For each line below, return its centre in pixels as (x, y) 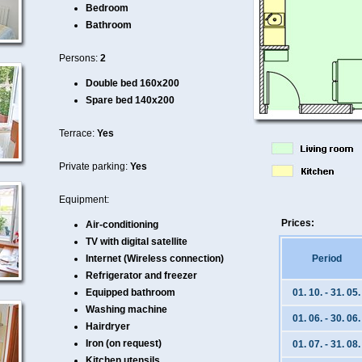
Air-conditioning (122, 225)
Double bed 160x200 (133, 83)
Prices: (298, 223)
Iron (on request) (124, 343)
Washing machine (126, 309)
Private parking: (93, 166)
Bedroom (107, 8)
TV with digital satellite (137, 242)
